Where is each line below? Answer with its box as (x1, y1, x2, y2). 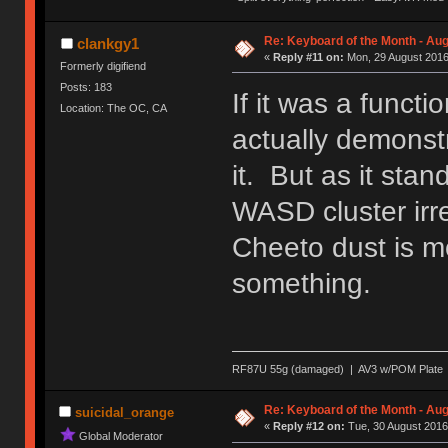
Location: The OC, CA (60, 102, 168, 115)
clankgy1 (76, 34, 139, 52)
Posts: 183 (60, 81, 113, 94)
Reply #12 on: (272, 420, 345, 433)
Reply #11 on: (272, 50, 344, 63)
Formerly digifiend (60, 59, 147, 72)
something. (231, 267, 371, 299)
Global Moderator (79, 429, 164, 442)
